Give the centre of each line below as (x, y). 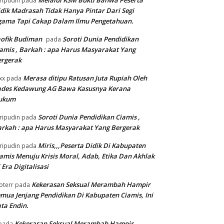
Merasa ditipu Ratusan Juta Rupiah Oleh (85, 78)
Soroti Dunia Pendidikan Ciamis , (89, 117)
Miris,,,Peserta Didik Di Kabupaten (92, 146)
